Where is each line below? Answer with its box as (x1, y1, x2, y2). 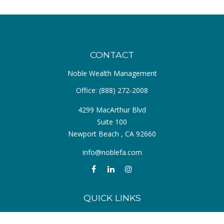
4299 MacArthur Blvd (78, 105, 146, 114)
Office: (76, 85, 99, 95)
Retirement (94, 210, 130, 220)
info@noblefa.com (82, 147, 142, 157)
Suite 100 (97, 117, 127, 126)
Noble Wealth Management (67, 68, 157, 78)
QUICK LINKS (83, 192, 141, 203)
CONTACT (90, 49, 134, 60)
